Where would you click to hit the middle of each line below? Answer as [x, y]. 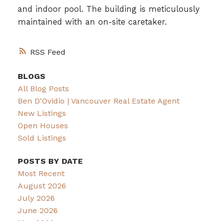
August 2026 [42, 186]
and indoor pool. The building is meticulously [108, 9]
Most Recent [41, 174]
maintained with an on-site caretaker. [92, 22]
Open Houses [43, 126]
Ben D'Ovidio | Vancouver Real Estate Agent [98, 101]
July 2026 [36, 198]
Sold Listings [42, 138]
